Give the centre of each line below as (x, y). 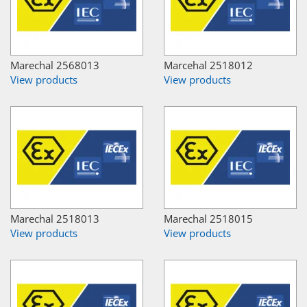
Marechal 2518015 (208, 218)
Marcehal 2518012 (208, 65)
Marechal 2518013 (55, 218)
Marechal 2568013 (55, 65)
